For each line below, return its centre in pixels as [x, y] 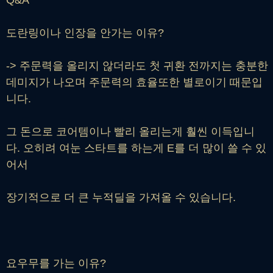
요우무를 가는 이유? [58, 263]
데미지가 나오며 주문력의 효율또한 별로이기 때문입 [134, 82]
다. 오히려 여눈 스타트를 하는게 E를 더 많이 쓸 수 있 [136, 148]
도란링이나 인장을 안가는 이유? [87, 33]
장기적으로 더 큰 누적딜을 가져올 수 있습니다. [122, 197]
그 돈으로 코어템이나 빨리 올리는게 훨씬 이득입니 [130, 131]
